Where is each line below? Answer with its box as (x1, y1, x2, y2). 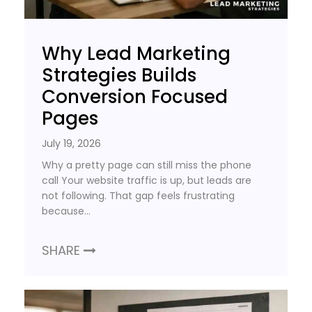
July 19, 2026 (42, 136, 101, 150)
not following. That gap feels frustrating (42, 188, 235, 203)
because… (42, 203, 91, 218)
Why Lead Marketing (42, 40, 231, 66)
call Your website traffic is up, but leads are (42, 173, 251, 187)
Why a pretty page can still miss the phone (42, 157, 251, 172)
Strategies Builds (42, 62, 196, 88)
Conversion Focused (42, 84, 228, 109)
